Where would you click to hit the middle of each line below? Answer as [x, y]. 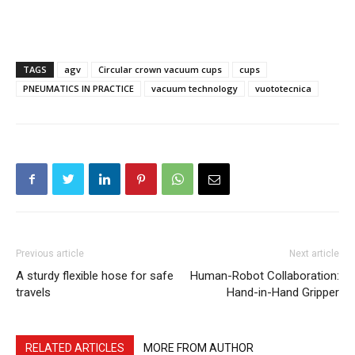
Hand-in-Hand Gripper [283, 293]
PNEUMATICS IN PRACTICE [78, 89]
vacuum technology [195, 89]
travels [33, 293]
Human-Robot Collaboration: [265, 276]
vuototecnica [283, 89]
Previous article [50, 254]
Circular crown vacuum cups [160, 70]
